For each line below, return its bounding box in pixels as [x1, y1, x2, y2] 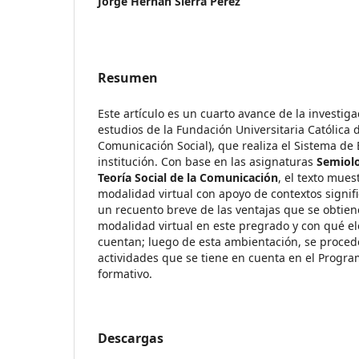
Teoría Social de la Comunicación [98, 169, 278, 185]
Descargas [98, 329, 163, 347]
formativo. [98, 265, 152, 281]
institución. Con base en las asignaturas [98, 153, 317, 169]
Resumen [98, 68, 158, 87]
